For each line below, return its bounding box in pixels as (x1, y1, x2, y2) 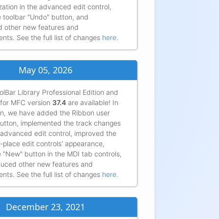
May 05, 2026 (18, 64, 72, 76)
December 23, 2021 (5, 201, 85, 213)
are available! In (66, 98, 118, 107)
